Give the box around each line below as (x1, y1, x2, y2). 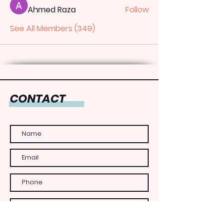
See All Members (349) (10, 22, 95, 34)
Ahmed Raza (28, 3, 76, 15)
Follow (125, 3, 149, 15)
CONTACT (10, 90, 65, 107)
